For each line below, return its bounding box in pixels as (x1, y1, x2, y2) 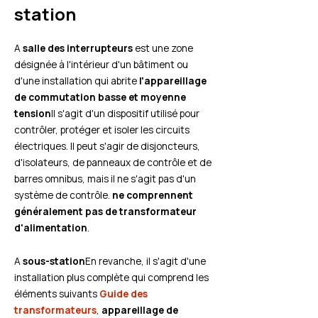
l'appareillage (139, 74, 207, 88)
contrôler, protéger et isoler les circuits (14, 123, 190, 137)
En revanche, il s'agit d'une (85, 254, 206, 268)
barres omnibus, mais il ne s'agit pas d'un (14, 172, 196, 186)
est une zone (133, 41, 193, 55)
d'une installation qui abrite (14, 74, 139, 88)
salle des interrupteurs (23, 41, 133, 55)
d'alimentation (14, 221, 87, 235)
